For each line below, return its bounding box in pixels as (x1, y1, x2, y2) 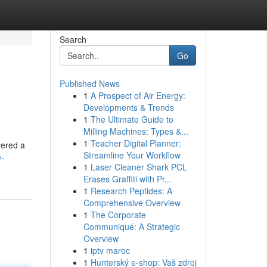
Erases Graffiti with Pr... (83, 173, 172, 185)
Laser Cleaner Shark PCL (90, 161, 187, 173)
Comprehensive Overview (83, 197, 181, 209)
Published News (59, 77, 120, 89)
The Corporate (90, 209, 146, 221)
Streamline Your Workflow (83, 149, 181, 161)
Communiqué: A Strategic (83, 221, 180, 232)
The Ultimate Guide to (90, 113, 173, 125)
